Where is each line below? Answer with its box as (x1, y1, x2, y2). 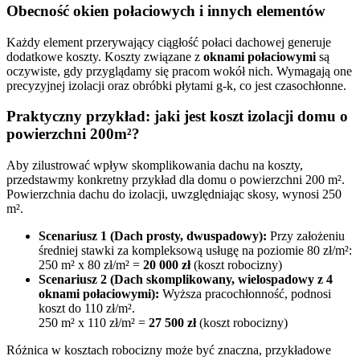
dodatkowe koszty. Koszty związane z (6, 49, 203, 63)
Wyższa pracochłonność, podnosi (159, 287, 331, 301)
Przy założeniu (267, 229, 345, 243)
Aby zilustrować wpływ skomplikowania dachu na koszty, (6, 158, 303, 173)
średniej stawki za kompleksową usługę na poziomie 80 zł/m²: (39, 243, 352, 258)
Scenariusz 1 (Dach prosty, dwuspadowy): (39, 229, 267, 243)
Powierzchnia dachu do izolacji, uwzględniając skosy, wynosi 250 (6, 187, 342, 202)
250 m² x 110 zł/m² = (39, 316, 149, 330)
